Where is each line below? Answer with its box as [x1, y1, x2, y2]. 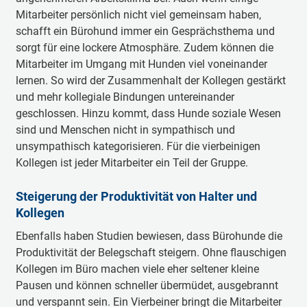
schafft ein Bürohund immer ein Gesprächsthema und [15, 25, 275, 38]
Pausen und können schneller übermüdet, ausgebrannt [15, 279, 278, 292]
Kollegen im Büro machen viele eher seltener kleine [15, 262, 259, 275]
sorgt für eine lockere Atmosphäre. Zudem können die [15, 41, 273, 54]
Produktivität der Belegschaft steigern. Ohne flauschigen [15, 246, 286, 259]
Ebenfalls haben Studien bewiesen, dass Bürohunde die [15, 230, 282, 243]
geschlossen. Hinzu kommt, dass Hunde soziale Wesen [15, 107, 281, 120]
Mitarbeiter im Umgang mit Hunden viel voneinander [15, 58, 267, 71]
